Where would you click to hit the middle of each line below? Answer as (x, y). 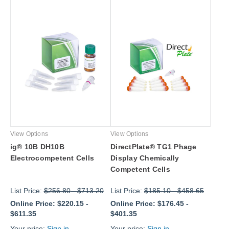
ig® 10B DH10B (37, 146)
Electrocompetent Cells (52, 158)
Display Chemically (145, 158)
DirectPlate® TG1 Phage (154, 146)
